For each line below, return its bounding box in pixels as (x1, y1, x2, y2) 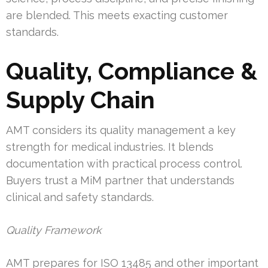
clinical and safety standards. (6, 191, 154, 204)
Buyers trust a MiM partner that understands (6, 174, 234, 187)
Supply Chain (6, 86, 155, 114)
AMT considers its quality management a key (6, 124, 236, 137)
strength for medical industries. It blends (6, 141, 214, 154)
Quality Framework (6, 224, 102, 237)
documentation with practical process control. (6, 157, 242, 170)
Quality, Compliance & (6, 57, 257, 86)
